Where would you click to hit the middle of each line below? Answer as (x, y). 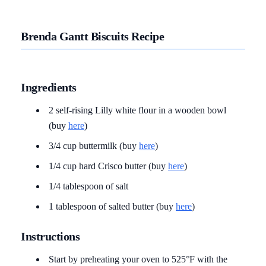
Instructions (50, 236)
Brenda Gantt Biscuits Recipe (92, 36)
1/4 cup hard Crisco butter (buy (108, 166)
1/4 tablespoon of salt (88, 186)
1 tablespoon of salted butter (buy (112, 206)
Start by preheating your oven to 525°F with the (138, 259)
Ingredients (49, 87)
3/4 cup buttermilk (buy (94, 145)
